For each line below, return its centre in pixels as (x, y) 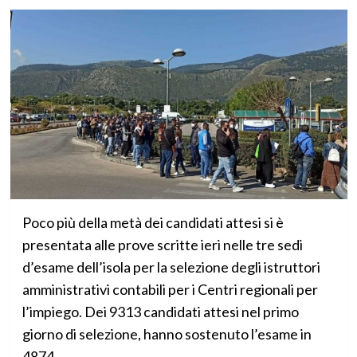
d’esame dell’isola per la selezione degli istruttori (171, 267)
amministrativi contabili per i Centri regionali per (170, 290)
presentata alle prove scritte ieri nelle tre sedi (162, 245)
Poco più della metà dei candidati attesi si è (153, 223)
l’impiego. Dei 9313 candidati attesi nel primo (160, 312)
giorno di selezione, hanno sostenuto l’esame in (167, 334)
